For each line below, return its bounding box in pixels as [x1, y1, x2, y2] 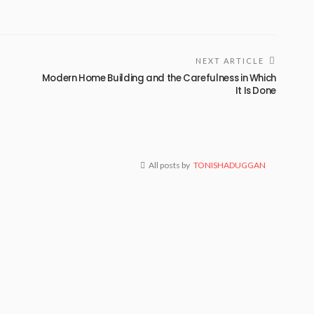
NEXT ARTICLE [196, 55, 264, 65]
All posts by [149, 159, 190, 170]
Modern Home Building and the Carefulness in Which [41, 71, 276, 85]
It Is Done [235, 83, 276, 97]
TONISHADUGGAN [193, 159, 266, 170]
